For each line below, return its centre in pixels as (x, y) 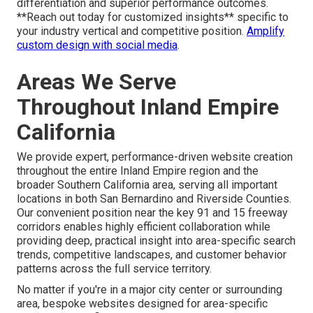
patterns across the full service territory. (114, 268)
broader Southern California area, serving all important (147, 184)
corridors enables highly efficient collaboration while (144, 226)
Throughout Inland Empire (148, 107)
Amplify (265, 31)
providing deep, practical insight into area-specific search (156, 240)
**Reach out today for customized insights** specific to (153, 17)
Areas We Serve (96, 81)
